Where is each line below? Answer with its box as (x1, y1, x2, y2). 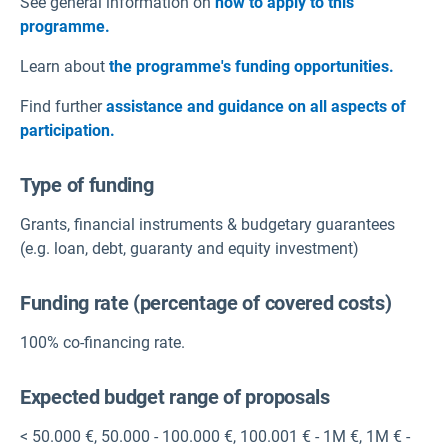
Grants (20, 214, 67, 234)
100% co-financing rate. (20, 332, 185, 352)
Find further (20, 96, 102, 116)
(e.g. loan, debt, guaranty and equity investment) (20, 238, 359, 258)
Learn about (20, 56, 105, 76)
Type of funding (20, 172, 154, 197)
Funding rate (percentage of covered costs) (20, 290, 392, 315)
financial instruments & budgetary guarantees (74, 214, 395, 234)
